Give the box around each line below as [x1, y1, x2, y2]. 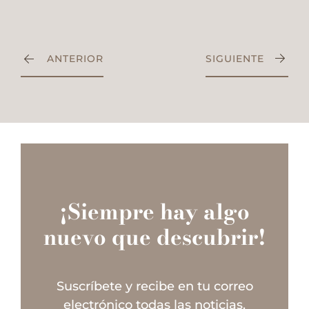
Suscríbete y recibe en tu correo [56, 279, 253, 295]
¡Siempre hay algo [59, 195, 250, 228]
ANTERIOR [47, 52, 103, 66]
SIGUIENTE [206, 52, 264, 66]
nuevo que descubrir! [43, 221, 266, 254]
